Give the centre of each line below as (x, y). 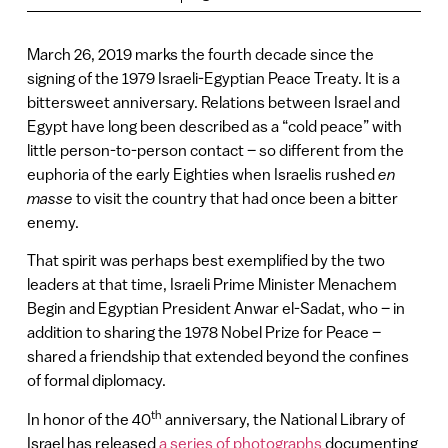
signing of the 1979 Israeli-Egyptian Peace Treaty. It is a (213, 77)
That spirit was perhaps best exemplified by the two (205, 260)
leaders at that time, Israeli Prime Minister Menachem (211, 284)
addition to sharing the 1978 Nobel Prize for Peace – (203, 332)
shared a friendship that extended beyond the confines (217, 356)
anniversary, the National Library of (283, 418)
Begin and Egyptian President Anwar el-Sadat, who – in (215, 308)
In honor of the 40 (88, 418)
